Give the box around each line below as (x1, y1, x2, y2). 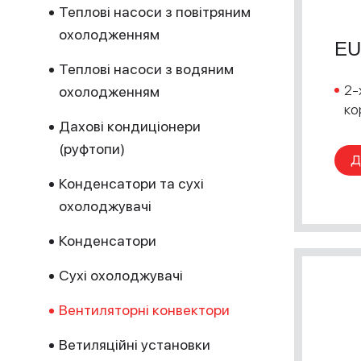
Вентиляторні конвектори (59, 301, 230, 318)
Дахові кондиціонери (59, 118, 201, 135)
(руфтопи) (59, 140, 125, 157)
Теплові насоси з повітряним (59, 3, 251, 20)
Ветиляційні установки (59, 336, 210, 353)
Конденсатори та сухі (59, 175, 204, 192)
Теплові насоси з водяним (59, 60, 234, 77)
